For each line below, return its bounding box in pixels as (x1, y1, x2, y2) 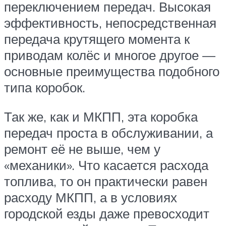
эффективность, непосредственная (4, 15, 216, 31)
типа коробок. (4, 79, 85, 96)
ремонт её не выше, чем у (4, 140, 160, 157)
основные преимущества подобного (4, 63, 219, 80)
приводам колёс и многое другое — (4, 47, 215, 64)
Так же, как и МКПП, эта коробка (4, 108, 198, 125)
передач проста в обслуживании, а (4, 124, 213, 141)
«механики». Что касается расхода (4, 156, 208, 173)
